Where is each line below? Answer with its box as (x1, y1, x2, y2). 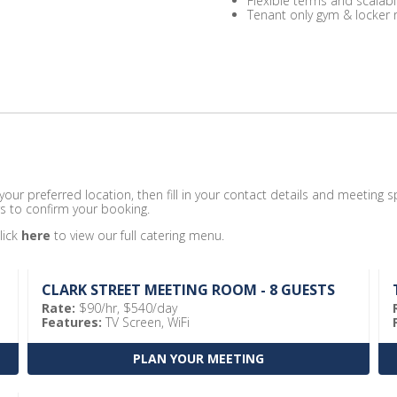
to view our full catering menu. (51, 227, 224, 244)
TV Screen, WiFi (101, 314, 190, 331)
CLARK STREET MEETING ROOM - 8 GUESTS (41, 280, 335, 300)
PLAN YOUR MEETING (132, 350, 264, 367)
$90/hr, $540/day (74, 300, 177, 316)
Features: (41, 314, 102, 331)
